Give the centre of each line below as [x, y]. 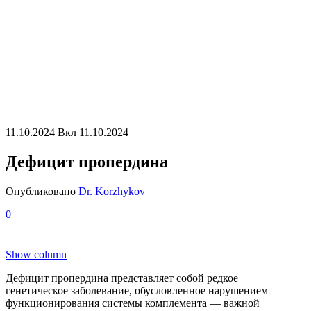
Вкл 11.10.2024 [93, 133]
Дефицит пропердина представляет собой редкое [122, 278]
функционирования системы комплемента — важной [133, 303]
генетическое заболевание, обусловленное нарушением [137, 291]
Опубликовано [41, 192]
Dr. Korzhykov [112, 192]
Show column [36, 255]
